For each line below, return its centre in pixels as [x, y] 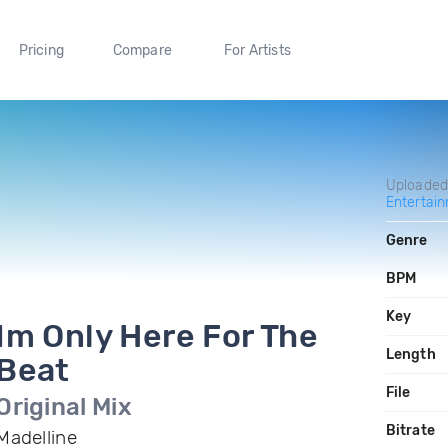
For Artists [257, 50]
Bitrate [410, 430]
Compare [142, 50]
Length [410, 354]
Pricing [41, 50]
